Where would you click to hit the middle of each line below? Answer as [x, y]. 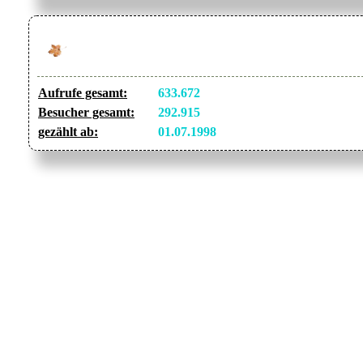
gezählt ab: [68, 132]
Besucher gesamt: [86, 113]
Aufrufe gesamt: [83, 93]
